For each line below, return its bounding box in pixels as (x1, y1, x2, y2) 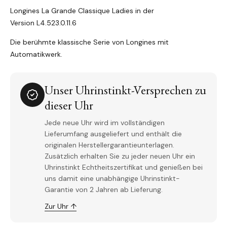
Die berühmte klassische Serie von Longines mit (10, 37, 169, 47)
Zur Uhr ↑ (45, 202, 77, 211)
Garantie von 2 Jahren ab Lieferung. (45, 185, 163, 195)
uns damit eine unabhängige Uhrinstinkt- (45, 174, 180, 183)
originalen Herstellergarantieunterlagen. (45, 140, 174, 150)
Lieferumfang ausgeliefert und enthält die (45, 129, 182, 139)
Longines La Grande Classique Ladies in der (10, 6, 154, 16)
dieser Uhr (45, 97, 93, 113)
